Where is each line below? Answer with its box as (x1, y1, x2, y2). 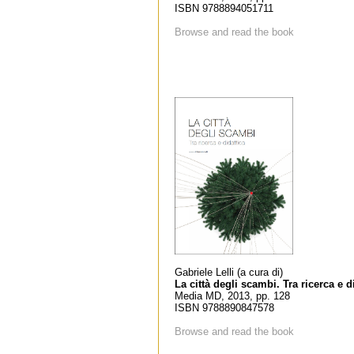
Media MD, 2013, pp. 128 (175, 290, 290, 303)
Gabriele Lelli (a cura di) (175, 266, 283, 279)
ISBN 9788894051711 (175, 2, 273, 14)
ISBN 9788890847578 (175, 302, 274, 314)
